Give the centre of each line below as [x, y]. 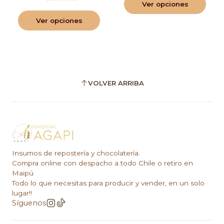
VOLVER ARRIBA [116, 83]
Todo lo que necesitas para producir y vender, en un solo [108, 183]
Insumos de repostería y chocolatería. [76, 153]
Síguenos [29, 203]
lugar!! [22, 193]
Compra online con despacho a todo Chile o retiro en [102, 163]
